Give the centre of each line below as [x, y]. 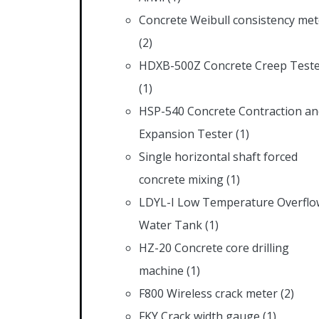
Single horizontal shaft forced [218, 156]
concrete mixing [181, 179]
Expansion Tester [186, 134]
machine [161, 270]
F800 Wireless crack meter [208, 293]
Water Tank [171, 225]
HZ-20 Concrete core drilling [214, 247]
